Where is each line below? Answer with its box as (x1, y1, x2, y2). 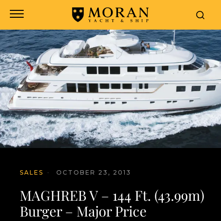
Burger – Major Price (20, 202, 147, 220)
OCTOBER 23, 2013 (56, 169, 131, 176)
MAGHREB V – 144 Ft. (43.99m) (20, 186, 204, 204)
